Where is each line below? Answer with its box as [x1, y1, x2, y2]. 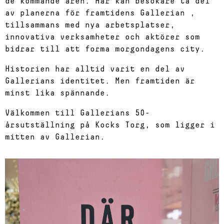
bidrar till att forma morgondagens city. [5, 45, 205, 53]
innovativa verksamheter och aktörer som [5, 33, 200, 41]
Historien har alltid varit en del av [5, 65, 185, 73]
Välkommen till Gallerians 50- [5, 109, 150, 117]
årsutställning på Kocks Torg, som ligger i [5, 121, 215, 129]
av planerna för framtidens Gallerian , [5, 9, 195, 17]
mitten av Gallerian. [5, 133, 105, 141]
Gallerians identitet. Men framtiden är [5, 77, 195, 85]
